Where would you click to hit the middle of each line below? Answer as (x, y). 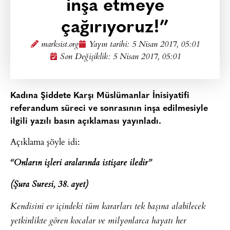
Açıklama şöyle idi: (45, 142)
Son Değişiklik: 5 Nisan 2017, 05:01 (120, 57)
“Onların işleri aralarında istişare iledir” (81, 163)
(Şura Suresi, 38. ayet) (49, 185)
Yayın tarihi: (110, 45)
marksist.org (60, 45)
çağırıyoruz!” (115, 28)
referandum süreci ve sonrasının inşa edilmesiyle (109, 109)
